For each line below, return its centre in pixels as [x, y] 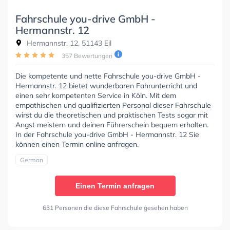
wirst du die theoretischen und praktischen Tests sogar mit [112, 115]
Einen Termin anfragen [115, 186]
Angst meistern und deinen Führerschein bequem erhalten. [112, 125]
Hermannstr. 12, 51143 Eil [68, 43]
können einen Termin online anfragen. [77, 145]
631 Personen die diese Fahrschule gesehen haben [115, 208]
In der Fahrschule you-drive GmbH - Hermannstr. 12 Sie [107, 135]
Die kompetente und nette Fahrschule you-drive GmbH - [108, 76]
